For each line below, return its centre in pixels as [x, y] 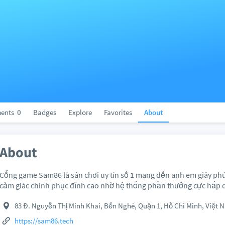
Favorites [118, 112]
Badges [45, 112]
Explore [80, 112]
